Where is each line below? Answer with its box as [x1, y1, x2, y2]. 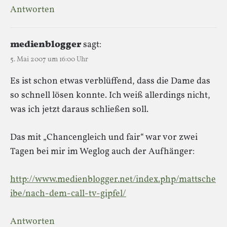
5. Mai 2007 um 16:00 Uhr [10, 54, 88, 64]
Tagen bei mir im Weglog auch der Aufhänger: [10, 145, 195, 158]
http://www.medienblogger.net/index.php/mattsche [10, 173, 216, 186]
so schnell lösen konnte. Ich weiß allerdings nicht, [10, 89, 210, 102]
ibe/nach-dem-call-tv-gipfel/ [10, 187, 126, 200]
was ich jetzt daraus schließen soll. [10, 103, 148, 116]
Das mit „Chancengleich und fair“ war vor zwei [10, 131, 198, 144]
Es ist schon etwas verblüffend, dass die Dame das [10, 74, 210, 88]
